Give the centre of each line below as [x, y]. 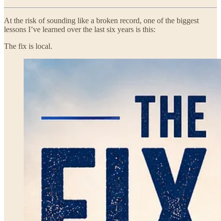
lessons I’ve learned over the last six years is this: [80, 29]
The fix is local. [28, 46]
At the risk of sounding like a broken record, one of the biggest [101, 20]
